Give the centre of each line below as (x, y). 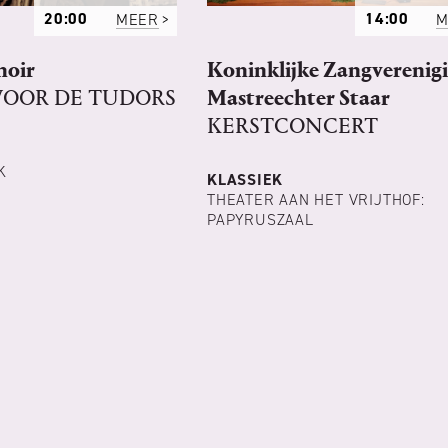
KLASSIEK (245, 180)
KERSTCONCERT (292, 126)
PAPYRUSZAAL (260, 220)
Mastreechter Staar (298, 98)
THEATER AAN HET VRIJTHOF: (316, 200)
